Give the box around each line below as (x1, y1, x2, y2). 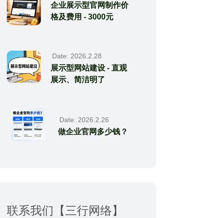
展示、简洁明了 (51, 75, 106, 84)
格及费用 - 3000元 (51, 12, 114, 21)
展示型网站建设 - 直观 (51, 63, 127, 72)
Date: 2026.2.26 (59, 115, 109, 124)
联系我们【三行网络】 (7, 203, 124, 217)
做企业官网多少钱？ (58, 127, 128, 136)
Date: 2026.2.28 (52, 52, 102, 60)
